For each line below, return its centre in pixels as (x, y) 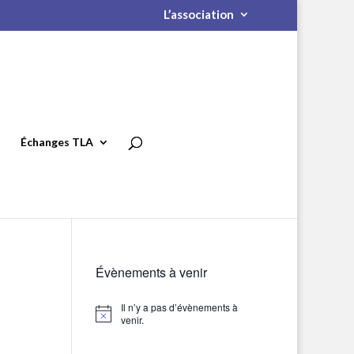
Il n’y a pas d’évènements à (179, 307)
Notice (108, 318)
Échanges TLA (57, 142)
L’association (199, 15)
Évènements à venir (151, 272)
